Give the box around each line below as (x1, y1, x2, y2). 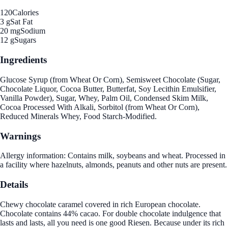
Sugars (14, 36, 36, 45)
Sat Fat (10, 17, 33, 26)
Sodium (20, 26, 45, 36)
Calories (12, 8, 39, 17)
